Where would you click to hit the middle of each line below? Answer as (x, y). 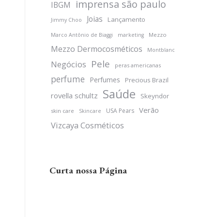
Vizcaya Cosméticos (87, 125)
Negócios (69, 64)
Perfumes (105, 80)
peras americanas (138, 65)
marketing (131, 35)
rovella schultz (74, 95)
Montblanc (161, 50)
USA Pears (120, 111)
